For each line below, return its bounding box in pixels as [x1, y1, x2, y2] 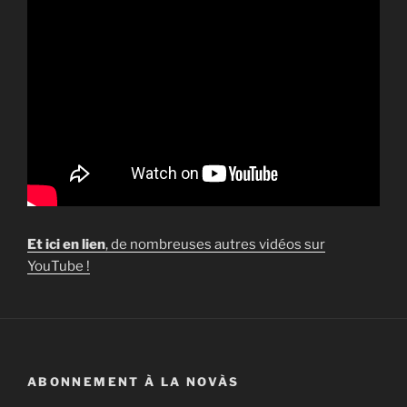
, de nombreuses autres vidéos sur [105, 235, 325, 253]
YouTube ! [27, 257, 90, 274]
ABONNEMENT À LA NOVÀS [27, 373, 240, 389]
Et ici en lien [27, 235, 105, 253]
